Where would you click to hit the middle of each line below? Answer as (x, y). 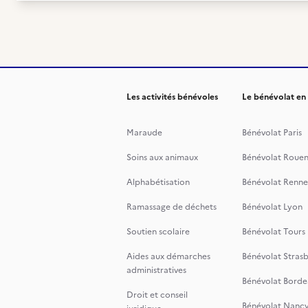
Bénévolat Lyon (272, 207)
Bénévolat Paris (272, 133)
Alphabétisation (158, 182)
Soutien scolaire (158, 232)
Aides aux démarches (168, 256)
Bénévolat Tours (274, 232)
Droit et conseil (157, 295)
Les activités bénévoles (172, 97)
